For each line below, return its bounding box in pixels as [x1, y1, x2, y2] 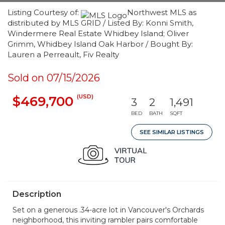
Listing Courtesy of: [8, 8, 81, 17]
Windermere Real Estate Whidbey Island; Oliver [8, 29, 189, 38]
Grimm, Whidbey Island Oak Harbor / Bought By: [8, 39, 193, 49]
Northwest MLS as [127, 8, 196, 17]
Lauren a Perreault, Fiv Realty [8, 50, 119, 59]
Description [13, 189, 61, 199]
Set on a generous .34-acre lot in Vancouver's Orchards [13, 205, 204, 214]
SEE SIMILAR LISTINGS [140, 129, 204, 136]
